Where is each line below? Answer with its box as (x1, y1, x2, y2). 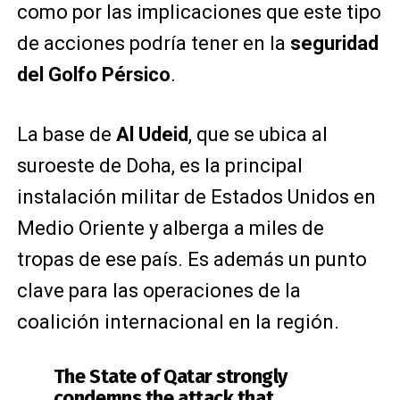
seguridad (285, 31, 379, 54)
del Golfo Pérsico (16, 62, 171, 86)
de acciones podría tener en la (16, 31, 286, 54)
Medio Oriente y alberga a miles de (16, 216, 324, 239)
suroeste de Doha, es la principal (16, 154, 303, 177)
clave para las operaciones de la (16, 279, 301, 302)
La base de (16, 122, 116, 146)
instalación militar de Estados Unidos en (16, 185, 376, 208)
